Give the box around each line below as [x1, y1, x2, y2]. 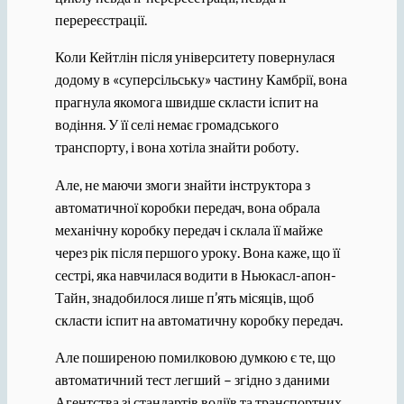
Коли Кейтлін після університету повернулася [54, 48, 335, 66]
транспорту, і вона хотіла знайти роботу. [54, 138, 298, 156]
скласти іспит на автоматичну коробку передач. [54, 310, 343, 328]
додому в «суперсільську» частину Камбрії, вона [54, 70, 347, 88]
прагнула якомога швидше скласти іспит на [54, 93, 318, 111]
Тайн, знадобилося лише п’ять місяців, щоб [54, 288, 314, 306]
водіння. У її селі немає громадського [54, 115, 279, 133]
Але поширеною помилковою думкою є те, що [54, 347, 335, 365]
